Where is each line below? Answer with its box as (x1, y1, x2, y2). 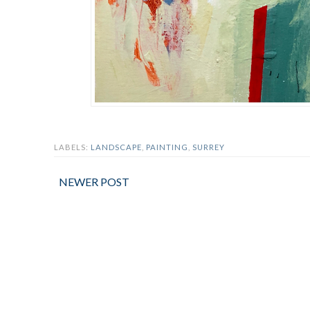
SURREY (192, 142, 225, 152)
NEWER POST (59, 174, 129, 188)
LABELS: (54, 142, 91, 152)
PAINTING (146, 142, 188, 152)
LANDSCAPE (91, 142, 142, 152)
